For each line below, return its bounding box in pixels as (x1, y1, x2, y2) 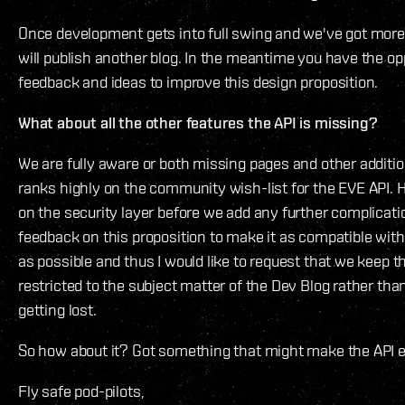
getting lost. (18, 300, 97, 320)
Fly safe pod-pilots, (18, 381, 145, 401)
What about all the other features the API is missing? (18, 113, 378, 133)
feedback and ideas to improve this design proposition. (18, 72, 379, 92)
